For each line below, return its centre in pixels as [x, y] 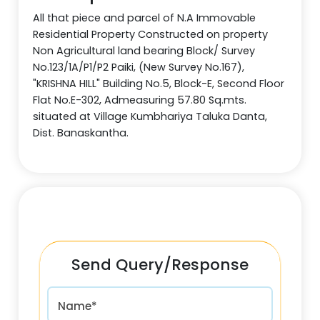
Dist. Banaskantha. [81, 132]
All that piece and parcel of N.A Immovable [145, 17]
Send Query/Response [160, 264]
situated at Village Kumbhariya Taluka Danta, [150, 116]
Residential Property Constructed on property [151, 34]
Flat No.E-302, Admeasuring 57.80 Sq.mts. [140, 100]
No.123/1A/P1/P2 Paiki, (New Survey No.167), [139, 67]
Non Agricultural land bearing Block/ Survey [144, 50]
